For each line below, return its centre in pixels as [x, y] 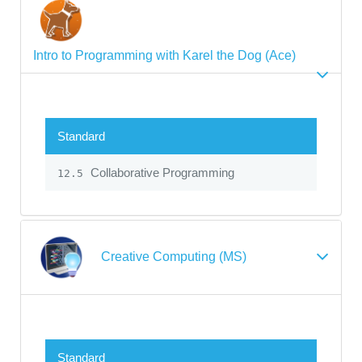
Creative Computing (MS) [174, 256]
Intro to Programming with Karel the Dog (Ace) [164, 55]
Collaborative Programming [161, 172]
